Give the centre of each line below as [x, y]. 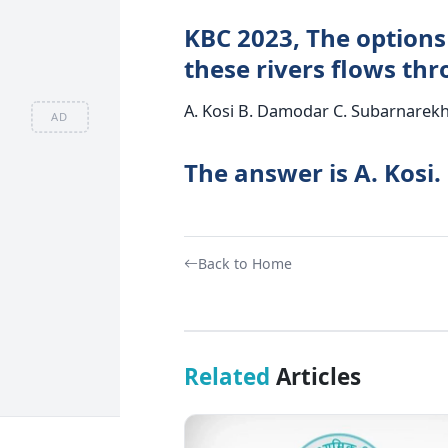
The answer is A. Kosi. [312, 172]
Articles [315, 376]
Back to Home [244, 263]
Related [226, 376]
